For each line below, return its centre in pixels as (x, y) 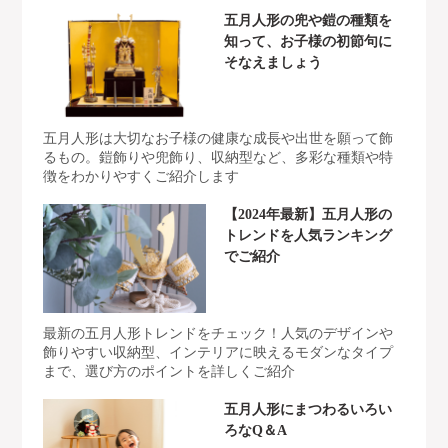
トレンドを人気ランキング (308, 236)
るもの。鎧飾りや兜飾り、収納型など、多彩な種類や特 (217, 158)
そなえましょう (273, 62)
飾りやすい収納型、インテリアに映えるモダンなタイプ (217, 353)
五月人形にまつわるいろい (308, 410)
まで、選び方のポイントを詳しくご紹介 (168, 372)
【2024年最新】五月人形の (308, 215)
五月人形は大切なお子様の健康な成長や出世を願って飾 (217, 139)
